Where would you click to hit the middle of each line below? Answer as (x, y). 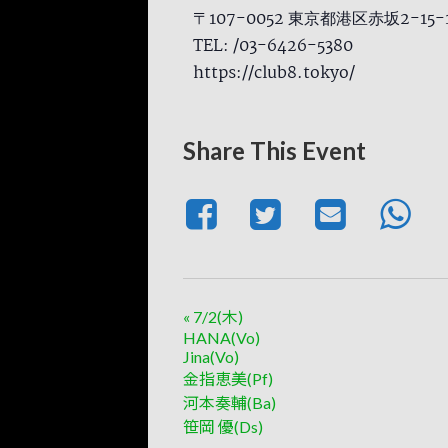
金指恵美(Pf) (228, 379)
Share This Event (274, 151)
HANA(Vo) (221, 338)
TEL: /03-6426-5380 (273, 47)
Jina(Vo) (211, 357)
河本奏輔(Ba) (229, 403)
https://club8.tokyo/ (274, 74)
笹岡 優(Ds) (223, 427)
